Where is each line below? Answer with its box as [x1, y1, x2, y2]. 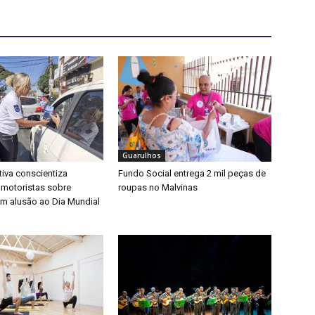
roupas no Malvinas [118, 182, 198, 193]
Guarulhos [122, 150, 161, 161]
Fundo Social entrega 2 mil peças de [118, 168, 266, 179]
